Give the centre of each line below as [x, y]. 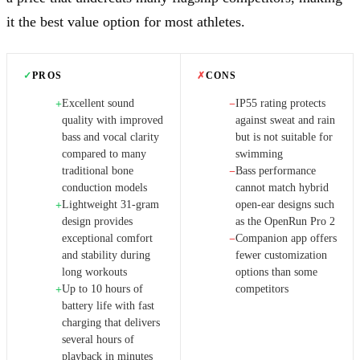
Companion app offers [286, 239]
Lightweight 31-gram [110, 205]
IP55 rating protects [280, 104]
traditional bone [98, 171]
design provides [97, 222]
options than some [276, 272]
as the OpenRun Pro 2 [285, 222]
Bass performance [275, 171]
